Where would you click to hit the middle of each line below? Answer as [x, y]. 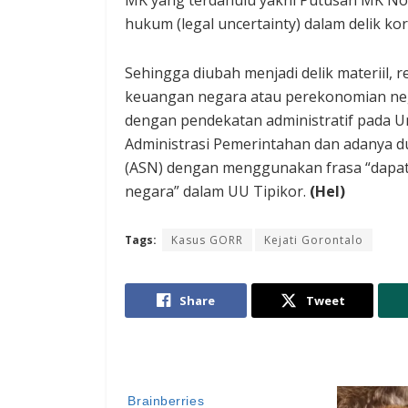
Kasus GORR [207, 240]
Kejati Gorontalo [314, 240]
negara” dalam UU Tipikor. [217, 192]
